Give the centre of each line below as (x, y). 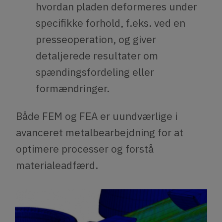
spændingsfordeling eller (95, 72)
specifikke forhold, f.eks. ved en (111, 23)
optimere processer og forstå (85, 148)
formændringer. (73, 88)
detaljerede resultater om (97, 56)
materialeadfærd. (57, 165)
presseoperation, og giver (96, 39)
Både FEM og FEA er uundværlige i (97, 116)
